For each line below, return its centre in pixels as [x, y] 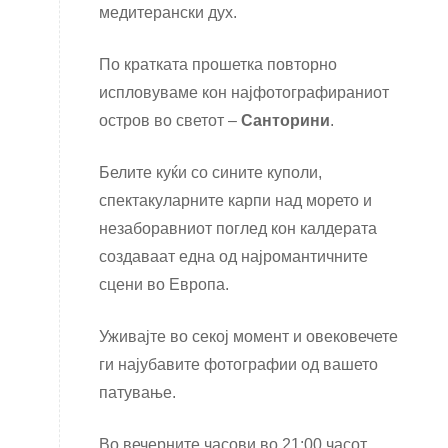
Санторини [285, 121]
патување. [137, 393]
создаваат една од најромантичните [233, 257]
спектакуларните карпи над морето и [235, 201]
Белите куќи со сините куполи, [210, 173]
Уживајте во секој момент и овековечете [248, 337]
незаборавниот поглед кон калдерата [238, 229]
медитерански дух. [168, 13]
